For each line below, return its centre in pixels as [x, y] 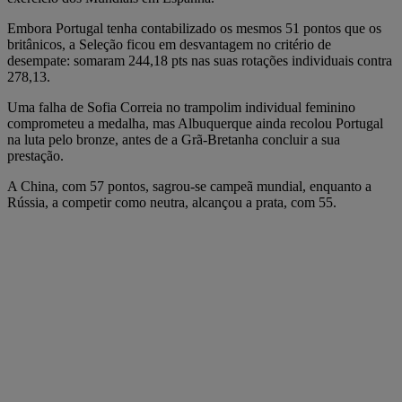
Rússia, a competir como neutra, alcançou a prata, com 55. [172, 202]
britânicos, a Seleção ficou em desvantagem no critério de [169, 44]
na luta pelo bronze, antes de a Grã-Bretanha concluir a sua [174, 139]
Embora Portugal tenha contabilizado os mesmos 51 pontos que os [194, 28]
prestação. [35, 155]
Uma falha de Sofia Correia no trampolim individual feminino [181, 107]
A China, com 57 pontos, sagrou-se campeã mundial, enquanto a [189, 186]
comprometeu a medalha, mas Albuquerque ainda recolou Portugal [195, 123]
